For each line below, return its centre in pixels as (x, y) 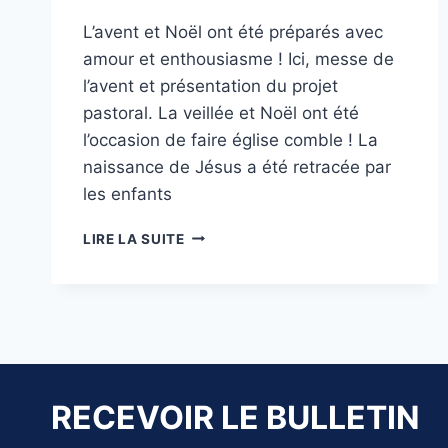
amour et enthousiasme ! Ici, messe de (238, 58)
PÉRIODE (215, 296)
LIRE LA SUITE (134, 238)
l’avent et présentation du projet (210, 85)
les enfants (127, 193)
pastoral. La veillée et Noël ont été (221, 112)
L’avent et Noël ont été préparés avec (233, 31)
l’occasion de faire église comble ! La (230, 139)
